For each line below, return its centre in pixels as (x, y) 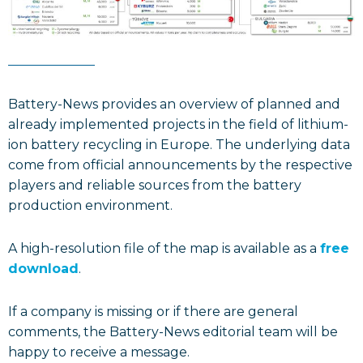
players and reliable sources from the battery (155, 185)
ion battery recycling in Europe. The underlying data (179, 144)
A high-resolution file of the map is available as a (164, 248)
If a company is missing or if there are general (153, 311)
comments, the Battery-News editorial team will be (173, 331)
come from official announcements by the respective (180, 164)
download (43, 268)
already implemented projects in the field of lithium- (178, 124)
